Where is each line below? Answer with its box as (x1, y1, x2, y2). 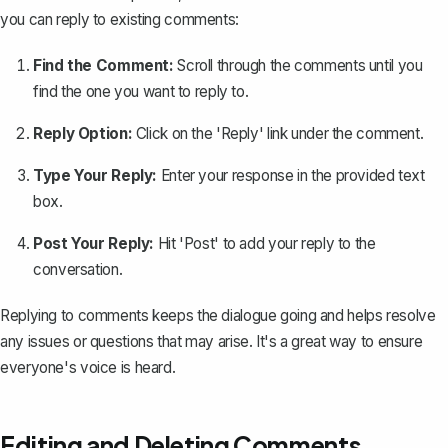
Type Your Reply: (33, 165, 158, 185)
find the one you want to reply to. (33, 81, 249, 101)
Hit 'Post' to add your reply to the (154, 233, 376, 253)
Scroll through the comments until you (173, 55, 423, 75)
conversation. (33, 259, 123, 279)
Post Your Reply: (33, 233, 155, 253)
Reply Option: (33, 123, 133, 143)
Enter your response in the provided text (157, 165, 425, 185)
